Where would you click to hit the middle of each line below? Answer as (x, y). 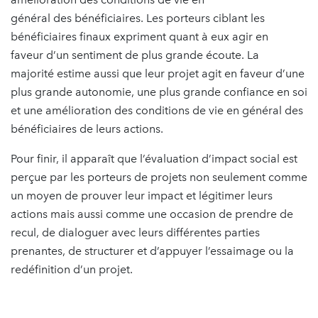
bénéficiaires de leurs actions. (90, 128)
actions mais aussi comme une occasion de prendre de (152, 214)
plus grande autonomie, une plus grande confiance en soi (159, 92)
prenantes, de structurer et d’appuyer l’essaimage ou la (152, 251)
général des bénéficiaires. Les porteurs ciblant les (138, 18)
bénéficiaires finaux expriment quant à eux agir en (139, 36)
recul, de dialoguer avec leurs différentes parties (135, 232)
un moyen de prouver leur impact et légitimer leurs (142, 195)
